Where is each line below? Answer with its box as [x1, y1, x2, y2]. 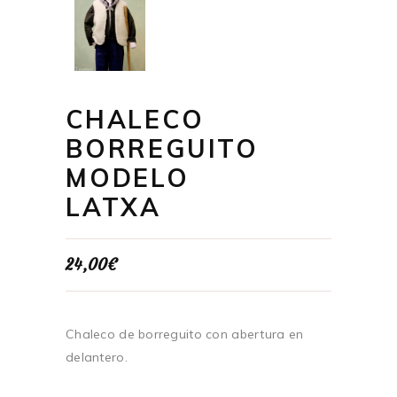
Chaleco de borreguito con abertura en [66, 325, 304, 342]
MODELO [66, 161, 190, 193]
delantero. [66, 348, 128, 365]
